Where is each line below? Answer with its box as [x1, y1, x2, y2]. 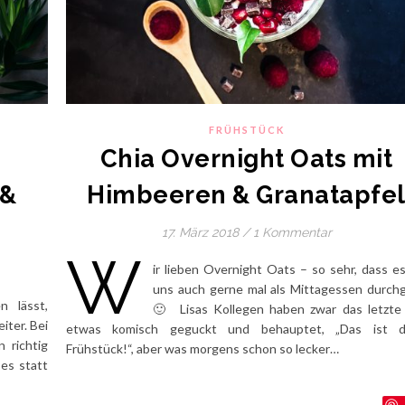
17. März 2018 [161, 225, 239, 240]
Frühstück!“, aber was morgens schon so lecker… [66, 341, 339, 357]
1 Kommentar [252, 225, 332, 240]
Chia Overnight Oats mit [99, 145, 393, 174]
